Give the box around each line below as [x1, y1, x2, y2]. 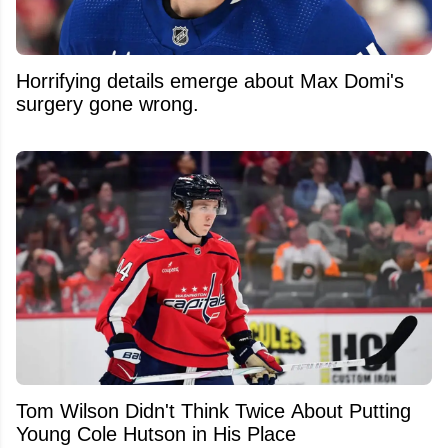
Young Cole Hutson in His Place [16, 423, 296, 446]
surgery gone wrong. [16, 93, 199, 116]
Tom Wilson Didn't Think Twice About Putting [16, 400, 411, 423]
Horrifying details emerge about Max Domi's [16, 70, 404, 93]
